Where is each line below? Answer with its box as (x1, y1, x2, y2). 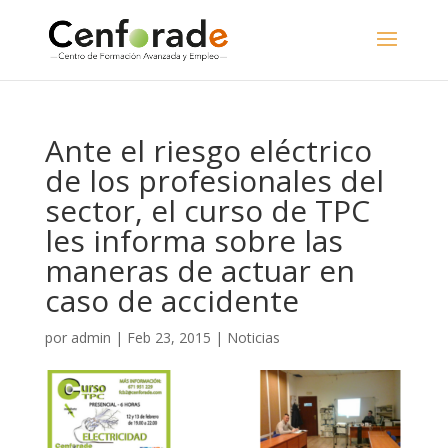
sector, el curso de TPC (44, 190, 370, 231)
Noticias (226, 328, 280, 347)
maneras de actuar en (44, 250, 355, 291)
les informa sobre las (44, 220, 343, 261)
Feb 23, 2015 (126, 328, 211, 347)
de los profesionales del (44, 160, 384, 201)
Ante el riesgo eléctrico (44, 130, 372, 171)
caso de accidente (44, 280, 299, 321)
